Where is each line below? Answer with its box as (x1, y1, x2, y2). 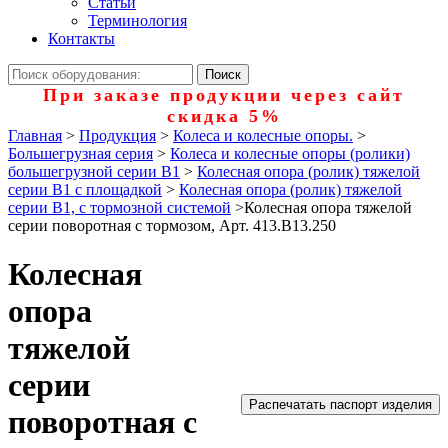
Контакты (48, 30, 115, 47)
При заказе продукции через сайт (43, 85, 405, 105)
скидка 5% (166, 106, 282, 126)
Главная (8, 127, 62, 144)
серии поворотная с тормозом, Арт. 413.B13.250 (8, 217, 336, 234)
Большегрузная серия (8, 145, 153, 162)
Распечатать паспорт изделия (382, 396, 432, 412)
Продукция (79, 127, 156, 144)
